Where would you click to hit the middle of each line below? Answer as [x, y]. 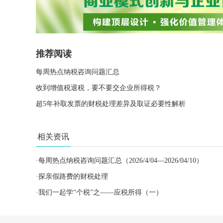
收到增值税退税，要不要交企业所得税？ [99, 88]
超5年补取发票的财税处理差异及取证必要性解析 [111, 104]
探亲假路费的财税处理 [73, 176]
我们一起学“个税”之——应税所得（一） [101, 192]
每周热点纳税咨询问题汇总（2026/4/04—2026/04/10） [121, 161]
